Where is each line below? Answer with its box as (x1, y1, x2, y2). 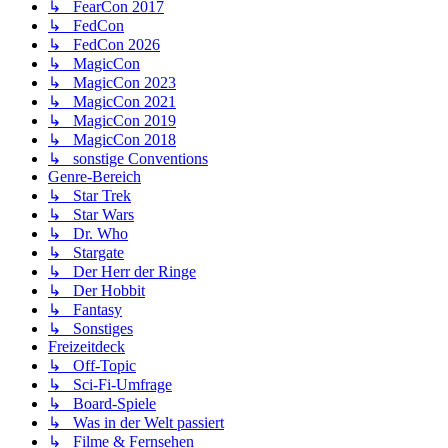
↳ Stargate (48, 244, 124, 262)
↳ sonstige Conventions (48, 150, 208, 168)
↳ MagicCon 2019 (48, 112, 176, 130)
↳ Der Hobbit (48, 282, 145, 300)
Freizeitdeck (48, 338, 125, 356)
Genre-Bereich (48, 168, 141, 186)
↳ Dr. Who (48, 225, 128, 243)
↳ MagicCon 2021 (48, 93, 176, 111)
